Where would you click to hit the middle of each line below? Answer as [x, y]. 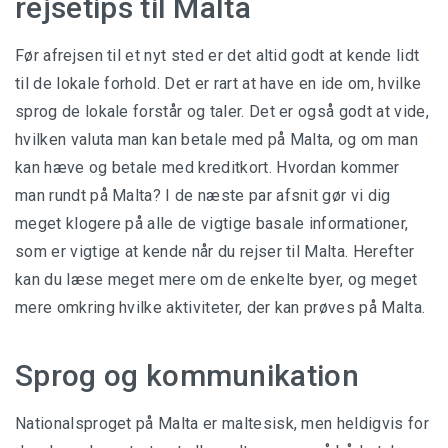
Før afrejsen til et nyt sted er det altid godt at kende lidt [217, 56]
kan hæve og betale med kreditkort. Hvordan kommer [207, 168]
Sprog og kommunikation [187, 376]
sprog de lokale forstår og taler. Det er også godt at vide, [222, 112]
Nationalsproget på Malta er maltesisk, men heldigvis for [222, 424]
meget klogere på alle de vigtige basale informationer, [212, 224]
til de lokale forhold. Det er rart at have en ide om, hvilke [218, 84]
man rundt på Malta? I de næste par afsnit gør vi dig [203, 196]
